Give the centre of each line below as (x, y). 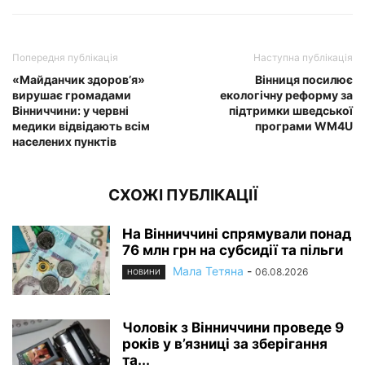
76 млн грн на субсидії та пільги (233, 250)
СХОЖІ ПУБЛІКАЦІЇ (182, 195)
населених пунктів (64, 141)
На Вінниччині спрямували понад (237, 233)
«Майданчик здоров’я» (79, 79)
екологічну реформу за (286, 95)
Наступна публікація (303, 57)
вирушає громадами (72, 95)
